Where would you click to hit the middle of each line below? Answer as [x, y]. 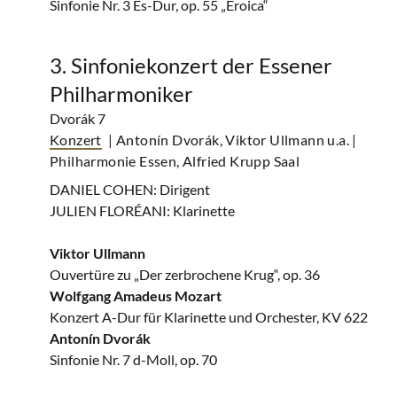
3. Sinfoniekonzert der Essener [191, 65]
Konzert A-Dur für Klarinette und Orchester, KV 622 [209, 317]
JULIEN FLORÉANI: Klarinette [142, 210]
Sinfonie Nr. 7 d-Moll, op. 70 [133, 359]
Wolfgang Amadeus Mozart [136, 296]
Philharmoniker [121, 93]
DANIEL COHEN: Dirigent [130, 189]
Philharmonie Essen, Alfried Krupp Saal [175, 161]
